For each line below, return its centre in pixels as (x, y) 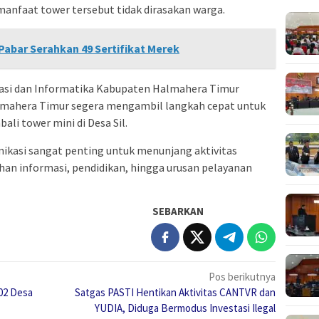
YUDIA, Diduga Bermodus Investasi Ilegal (185, 308)
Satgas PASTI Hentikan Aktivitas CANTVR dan (176, 292)
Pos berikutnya (242, 276)
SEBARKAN (178, 211)
